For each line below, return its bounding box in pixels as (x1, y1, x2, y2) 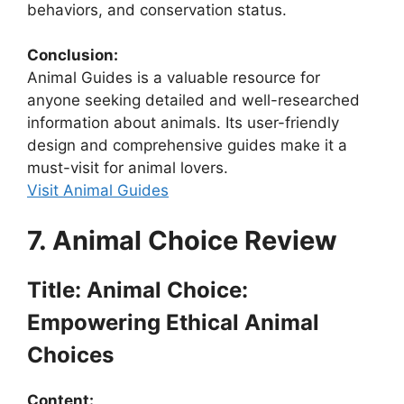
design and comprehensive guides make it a (27, 136, 347, 155)
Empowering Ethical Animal (27, 308, 319, 335)
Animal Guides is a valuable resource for (27, 69, 320, 87)
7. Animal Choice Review (27, 224, 337, 256)
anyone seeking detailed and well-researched (27, 91, 360, 110)
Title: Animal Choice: (27, 276, 248, 303)
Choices (27, 341, 114, 368)
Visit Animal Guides (27, 181, 169, 200)
